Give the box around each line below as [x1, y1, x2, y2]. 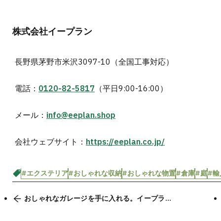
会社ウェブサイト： [15, 136, 86, 147]
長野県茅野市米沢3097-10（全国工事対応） [15, 56, 174, 67]
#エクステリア [21, 168, 68, 178]
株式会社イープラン [12, 25, 92, 37]
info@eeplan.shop [46, 110, 115, 120]
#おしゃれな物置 [122, 168, 176, 178]
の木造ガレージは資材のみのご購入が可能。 [24, 203, 165, 213]
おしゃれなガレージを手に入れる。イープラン [24, 194, 172, 203]
